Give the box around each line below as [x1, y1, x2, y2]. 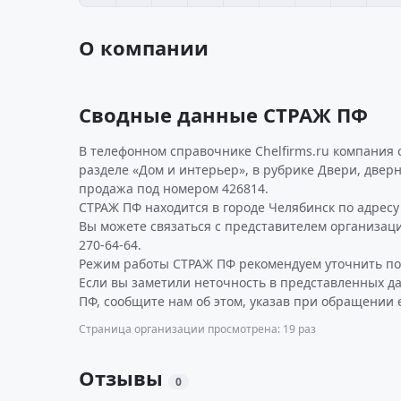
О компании [79, 34, 209, 61]
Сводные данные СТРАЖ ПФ [79, 101, 368, 128]
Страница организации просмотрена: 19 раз [79, 321, 316, 337]
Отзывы [79, 364, 168, 391]
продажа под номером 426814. [79, 180, 269, 197]
